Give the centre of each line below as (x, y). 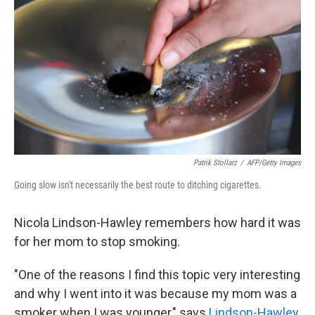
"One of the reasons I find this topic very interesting (157, 275)
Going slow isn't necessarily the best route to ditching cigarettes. (138, 185)
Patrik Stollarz (215, 163)
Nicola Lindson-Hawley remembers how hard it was (157, 223)
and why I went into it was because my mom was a (155, 294)
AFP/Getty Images (274, 163)
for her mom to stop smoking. (97, 242)
